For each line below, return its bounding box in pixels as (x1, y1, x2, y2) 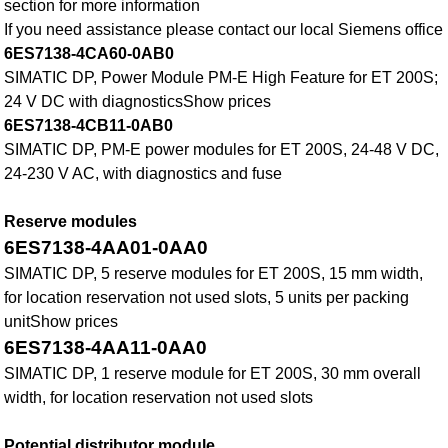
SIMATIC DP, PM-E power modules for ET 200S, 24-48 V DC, (4, 141, 440, 159)
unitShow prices (4, 313, 119, 331)
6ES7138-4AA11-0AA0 (4, 337, 208, 359)
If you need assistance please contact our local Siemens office (4, 21, 444, 39)
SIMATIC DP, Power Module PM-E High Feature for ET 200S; (4, 69, 439, 87)
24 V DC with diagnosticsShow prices (4, 93, 272, 111)
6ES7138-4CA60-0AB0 (4, 45, 175, 63)
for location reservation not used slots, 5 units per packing (4, 289, 410, 307)
